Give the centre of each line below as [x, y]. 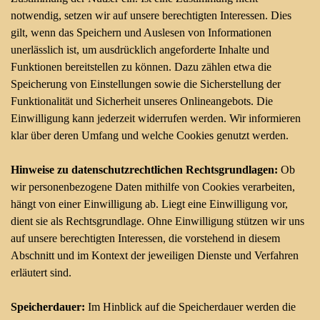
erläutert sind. [41, 272]
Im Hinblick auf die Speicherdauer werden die [192, 307]
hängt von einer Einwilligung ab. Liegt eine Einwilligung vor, [149, 204]
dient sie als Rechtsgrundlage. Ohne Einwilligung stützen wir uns [157, 221]
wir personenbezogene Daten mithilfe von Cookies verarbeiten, [153, 187]
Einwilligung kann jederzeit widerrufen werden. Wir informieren [156, 118]
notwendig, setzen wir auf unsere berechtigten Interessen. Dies [151, 15]
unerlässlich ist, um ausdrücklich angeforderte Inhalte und [140, 50]
